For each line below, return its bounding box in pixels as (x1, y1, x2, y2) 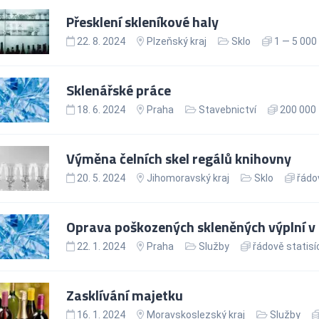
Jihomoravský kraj (146, 172, 229, 184)
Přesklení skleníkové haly (66, 10, 219, 33)
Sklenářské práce (66, 78, 171, 101)
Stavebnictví (198, 103, 256, 115)
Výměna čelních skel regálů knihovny (66, 147, 291, 169)
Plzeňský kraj (146, 35, 206, 47)
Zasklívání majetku (66, 283, 183, 306)
